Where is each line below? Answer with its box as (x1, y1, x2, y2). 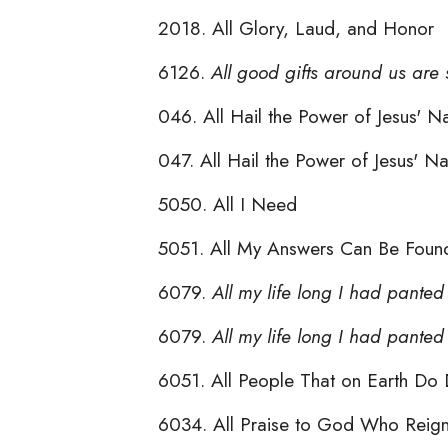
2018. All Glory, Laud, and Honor (158, 13, 434, 42)
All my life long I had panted (212, 277, 444, 306)
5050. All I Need (158, 189, 297, 218)
